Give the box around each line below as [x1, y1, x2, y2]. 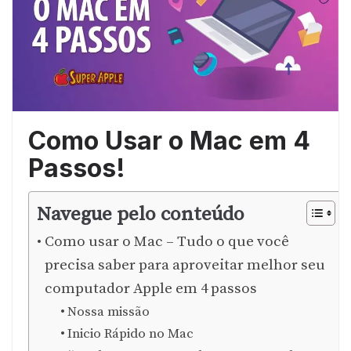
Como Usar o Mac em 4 [28, 125, 310, 156]
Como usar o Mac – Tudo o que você [44, 232, 289, 251]
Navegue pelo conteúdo [37, 202, 244, 226]
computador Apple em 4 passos [44, 279, 257, 298]
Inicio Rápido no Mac [67, 324, 194, 342]
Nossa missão [67, 302, 150, 320]
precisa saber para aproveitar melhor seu [44, 255, 325, 274]
